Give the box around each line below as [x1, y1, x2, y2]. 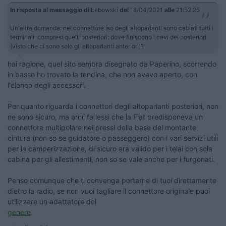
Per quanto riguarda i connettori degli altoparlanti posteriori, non [8, 102, 218, 111]
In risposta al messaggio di [10, 6, 89, 14]
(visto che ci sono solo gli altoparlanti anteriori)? [10, 42, 144, 50]
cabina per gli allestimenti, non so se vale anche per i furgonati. [8, 155, 215, 164]
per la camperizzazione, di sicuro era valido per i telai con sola [8, 144, 212, 153]
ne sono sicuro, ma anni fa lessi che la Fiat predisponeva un [8, 112, 203, 122]
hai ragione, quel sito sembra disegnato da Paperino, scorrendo [8, 60, 216, 69]
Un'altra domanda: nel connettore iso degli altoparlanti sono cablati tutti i [10, 24, 213, 32]
